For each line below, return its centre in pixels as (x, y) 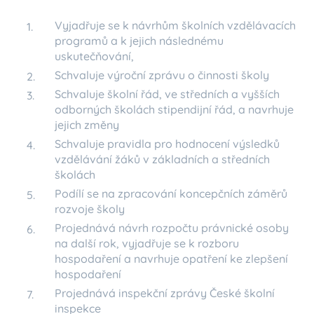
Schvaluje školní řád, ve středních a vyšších (167, 94)
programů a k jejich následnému (139, 41)
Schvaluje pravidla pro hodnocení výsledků (167, 144)
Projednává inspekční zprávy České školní (165, 293)
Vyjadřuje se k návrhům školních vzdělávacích (175, 25)
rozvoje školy (90, 209)
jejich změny (87, 125)
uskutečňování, (94, 56)
